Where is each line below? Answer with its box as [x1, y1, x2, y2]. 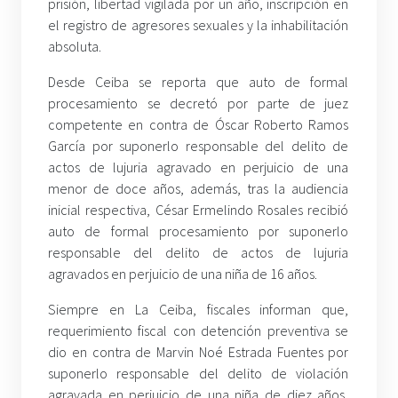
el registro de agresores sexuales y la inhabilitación [48, 15, 349, 34]
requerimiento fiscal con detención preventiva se [48, 321, 349, 339]
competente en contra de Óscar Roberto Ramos [48, 115, 349, 133]
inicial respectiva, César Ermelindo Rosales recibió [48, 200, 349, 219]
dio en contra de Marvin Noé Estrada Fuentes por [48, 342, 349, 361]
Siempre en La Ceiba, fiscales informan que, [48, 299, 349, 318]
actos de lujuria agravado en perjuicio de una [48, 157, 349, 176]
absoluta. [48, 36, 101, 55]
